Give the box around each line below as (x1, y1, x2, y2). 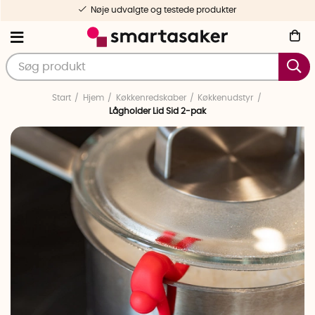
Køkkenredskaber (115, 94, 186, 102)
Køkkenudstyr (198, 94, 254, 102)
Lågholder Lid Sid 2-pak (109, 107, 206, 115)
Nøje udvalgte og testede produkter (91, 6, 237, 14)
